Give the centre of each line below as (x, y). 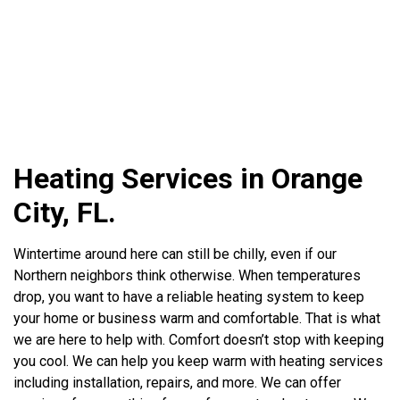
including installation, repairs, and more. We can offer (178, 383)
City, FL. (65, 213)
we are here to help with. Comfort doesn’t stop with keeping (199, 340)
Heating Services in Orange (188, 179)
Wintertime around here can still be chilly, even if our (175, 254)
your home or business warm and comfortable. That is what (197, 319)
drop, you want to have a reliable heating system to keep (189, 297)
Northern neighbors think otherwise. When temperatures (187, 276)
